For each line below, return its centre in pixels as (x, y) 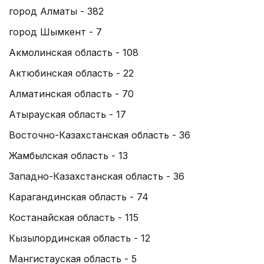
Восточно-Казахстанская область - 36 (100, 135)
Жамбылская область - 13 (68, 155)
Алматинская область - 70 (71, 93)
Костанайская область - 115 (74, 217)
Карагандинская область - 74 (79, 197)
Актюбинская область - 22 (71, 73)
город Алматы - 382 (56, 11)
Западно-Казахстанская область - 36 (97, 176)
